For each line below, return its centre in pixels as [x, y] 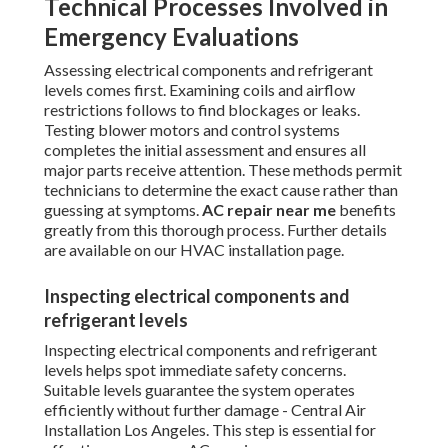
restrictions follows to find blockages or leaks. [202, 110]
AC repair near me [269, 210]
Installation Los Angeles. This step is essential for [210, 430]
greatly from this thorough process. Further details [215, 230]
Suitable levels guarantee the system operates [199, 390]
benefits [366, 210]
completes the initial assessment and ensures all [205, 150]
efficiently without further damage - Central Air [205, 410]
